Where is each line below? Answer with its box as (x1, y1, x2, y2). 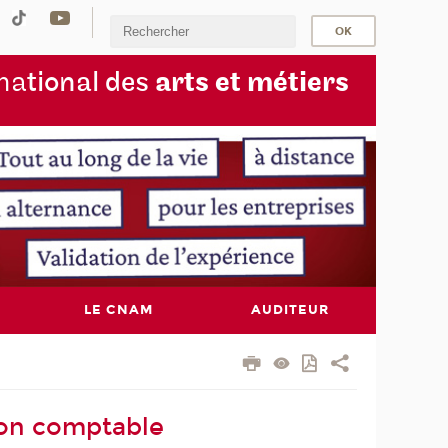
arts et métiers (154, 64, 349, 100)
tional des (26, 64, 155, 100)
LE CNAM (83, 302, 153, 319)
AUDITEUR (250, 302, 329, 319)
